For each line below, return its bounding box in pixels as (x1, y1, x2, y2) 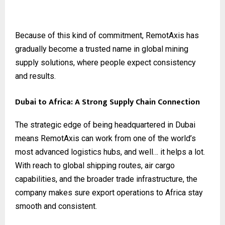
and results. (15, 71, 56, 81)
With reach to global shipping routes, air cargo (15, 160, 175, 170)
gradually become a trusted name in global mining (15, 44, 188, 54)
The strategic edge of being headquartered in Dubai (15, 120, 195, 130)
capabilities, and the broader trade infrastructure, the (15, 174, 197, 184)
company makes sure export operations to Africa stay (15, 187, 203, 197)
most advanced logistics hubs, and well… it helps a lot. (15, 147, 205, 157)
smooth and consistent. (15, 201, 97, 211)
